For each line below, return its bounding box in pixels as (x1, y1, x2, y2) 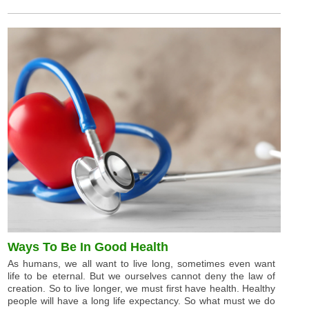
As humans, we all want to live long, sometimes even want (8, 257, 276, 269)
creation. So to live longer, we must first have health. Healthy (8, 282, 276, 294)
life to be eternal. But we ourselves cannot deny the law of (8, 270, 276, 281)
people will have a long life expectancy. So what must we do (8, 295, 276, 306)
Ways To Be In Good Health (8, 239, 169, 254)
